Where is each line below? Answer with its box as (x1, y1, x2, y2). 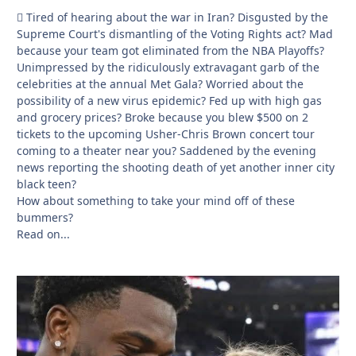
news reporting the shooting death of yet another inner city (17, 160, 335, 176)
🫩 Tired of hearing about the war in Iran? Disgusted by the (17, 10, 328, 25)
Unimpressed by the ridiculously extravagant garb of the (17, 60, 319, 75)
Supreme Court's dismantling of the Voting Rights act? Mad (17, 26, 333, 42)
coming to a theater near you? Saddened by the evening (17, 143, 316, 159)
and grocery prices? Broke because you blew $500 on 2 (17, 110, 308, 126)
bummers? (17, 210, 73, 226)
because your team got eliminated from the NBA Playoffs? (17, 43, 324, 59)
